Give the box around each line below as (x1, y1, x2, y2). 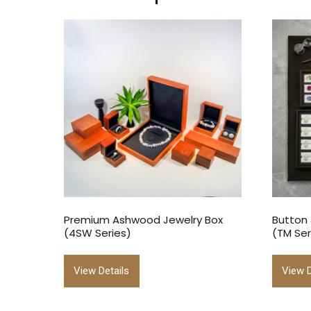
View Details (74, 264, 130, 278)
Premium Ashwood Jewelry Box (64, 212, 223, 227)
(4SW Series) (64, 225, 131, 240)
